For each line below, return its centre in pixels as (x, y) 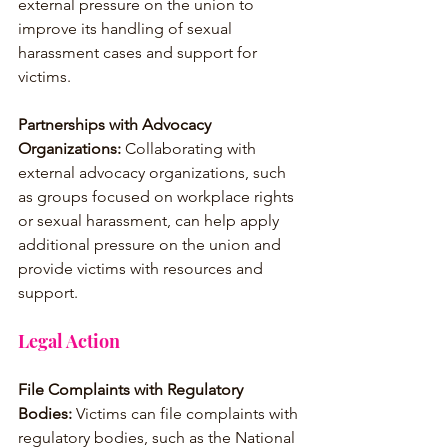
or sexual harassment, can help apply (150, 220)
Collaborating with (190, 148)
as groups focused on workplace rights (158, 196)
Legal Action (69, 340)
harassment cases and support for (139, 52)
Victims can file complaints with (187, 413)
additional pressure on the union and (151, 244)
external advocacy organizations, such (154, 172)
